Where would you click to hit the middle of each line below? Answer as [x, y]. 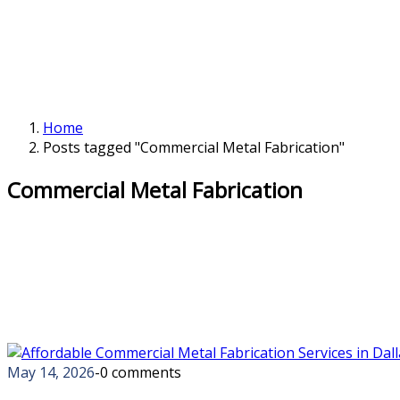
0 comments [141, 372]
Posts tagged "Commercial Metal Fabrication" [194, 147]
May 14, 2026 [51, 372]
